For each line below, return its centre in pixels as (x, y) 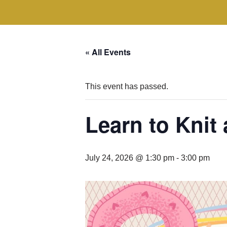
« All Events (108, 52)
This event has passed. (127, 86)
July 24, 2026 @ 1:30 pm (130, 158)
